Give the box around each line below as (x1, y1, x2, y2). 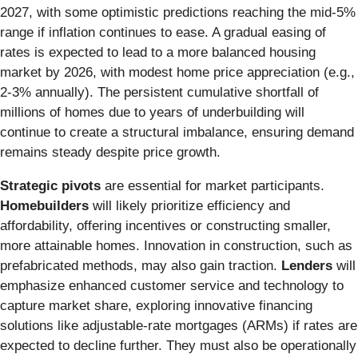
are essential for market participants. (101, 177, 324, 193)
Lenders (281, 257, 332, 273)
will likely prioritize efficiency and (89, 197, 290, 213)
